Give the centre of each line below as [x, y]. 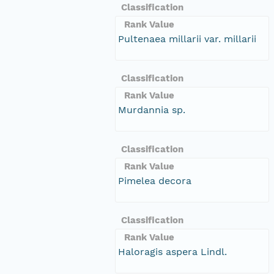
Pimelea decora [155, 180]
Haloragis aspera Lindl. [172, 251]
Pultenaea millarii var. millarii [187, 39]
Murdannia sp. [152, 109]
